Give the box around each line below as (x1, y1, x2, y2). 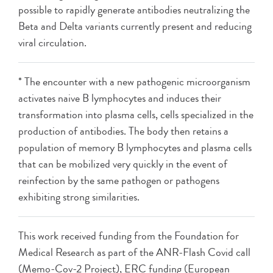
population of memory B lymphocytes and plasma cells (18, 139, 252, 155)
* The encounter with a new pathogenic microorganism (18, 73, 250, 90)
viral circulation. (18, 34, 87, 51)
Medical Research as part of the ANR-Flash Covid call (18, 244, 250, 260)
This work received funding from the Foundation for (18, 227, 239, 244)
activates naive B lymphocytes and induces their (18, 90, 221, 106)
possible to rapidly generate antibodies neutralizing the (18, 1, 250, 18)
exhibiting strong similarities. (18, 188, 140, 205)
